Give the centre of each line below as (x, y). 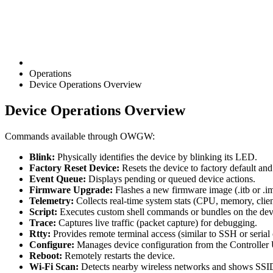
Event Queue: (58, 179)
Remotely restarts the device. (119, 255)
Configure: (52, 244)
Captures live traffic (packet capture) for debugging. (157, 222)
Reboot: (46, 255)
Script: (43, 211)
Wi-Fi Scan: (54, 266)
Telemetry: (51, 200)
